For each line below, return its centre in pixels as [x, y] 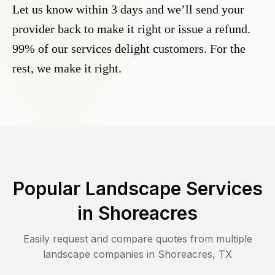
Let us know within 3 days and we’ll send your [128, 10]
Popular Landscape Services [137, 189]
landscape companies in [100, 254]
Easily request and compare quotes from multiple [137, 239]
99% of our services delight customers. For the [129, 49]
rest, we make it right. [67, 68]
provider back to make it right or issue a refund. [131, 29]
